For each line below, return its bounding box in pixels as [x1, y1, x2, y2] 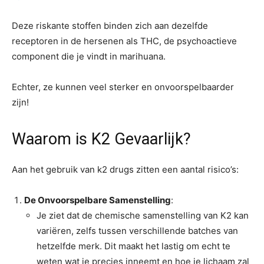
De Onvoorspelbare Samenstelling [24, 194, 171, 206]
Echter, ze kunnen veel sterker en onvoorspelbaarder [12, 81, 234, 93]
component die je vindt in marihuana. [12, 51, 166, 62]
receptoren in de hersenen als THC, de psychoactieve [12, 35, 237, 47]
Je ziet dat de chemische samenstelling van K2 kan [37, 210, 249, 222]
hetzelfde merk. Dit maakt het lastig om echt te [37, 240, 230, 252]
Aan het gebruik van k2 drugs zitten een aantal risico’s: [12, 164, 239, 176]
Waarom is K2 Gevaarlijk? [12, 130, 191, 149]
